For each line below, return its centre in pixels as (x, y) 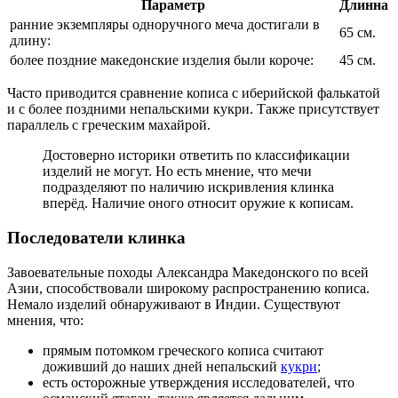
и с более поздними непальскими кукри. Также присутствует (193, 109)
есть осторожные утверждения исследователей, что (199, 382)
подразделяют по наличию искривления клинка (188, 187)
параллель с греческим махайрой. (109, 125)
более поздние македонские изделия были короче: (162, 60)
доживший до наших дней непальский (162, 366)
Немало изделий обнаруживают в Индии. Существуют (174, 304)
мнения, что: (45, 320)
